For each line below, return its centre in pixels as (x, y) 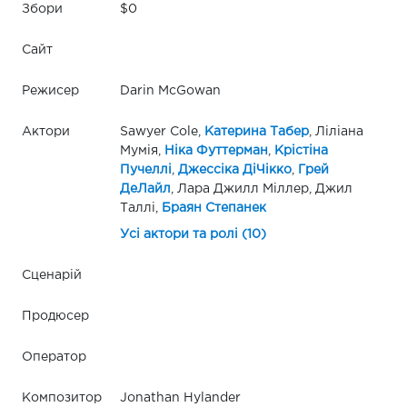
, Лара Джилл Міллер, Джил (261, 189)
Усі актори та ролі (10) (193, 234)
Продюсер (55, 316)
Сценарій (52, 275)
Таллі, (140, 208)
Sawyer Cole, (162, 131)
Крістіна (301, 150)
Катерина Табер (256, 131)
